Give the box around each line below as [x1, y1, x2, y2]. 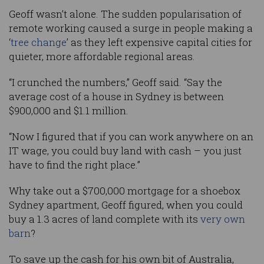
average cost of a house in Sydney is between [9, 89, 224, 103]
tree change [11, 35, 67, 49]
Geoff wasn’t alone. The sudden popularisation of [9, 6, 242, 21]
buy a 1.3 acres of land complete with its [9, 212, 200, 226]
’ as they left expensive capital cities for [67, 35, 252, 49]
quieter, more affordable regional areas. [9, 49, 195, 63]
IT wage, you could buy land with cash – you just [9, 143, 242, 157]
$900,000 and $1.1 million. [9, 103, 128, 117]
